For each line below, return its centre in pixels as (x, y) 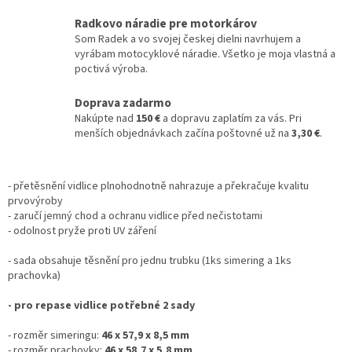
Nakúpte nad (105, 118)
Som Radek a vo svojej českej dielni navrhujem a (188, 39)
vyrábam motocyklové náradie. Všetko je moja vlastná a (205, 54)
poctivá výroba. (111, 69)
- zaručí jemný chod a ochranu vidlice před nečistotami (135, 216)
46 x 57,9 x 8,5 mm (144, 335)
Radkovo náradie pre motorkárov (166, 23)
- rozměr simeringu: (53, 335)
